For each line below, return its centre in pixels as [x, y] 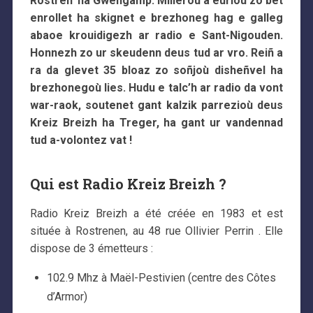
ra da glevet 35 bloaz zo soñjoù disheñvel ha [156, 70]
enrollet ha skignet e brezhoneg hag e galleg [156, 17]
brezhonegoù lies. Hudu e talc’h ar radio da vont [156, 87]
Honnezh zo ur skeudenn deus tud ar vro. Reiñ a [156, 52]
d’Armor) [67, 296]
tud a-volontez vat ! [81, 140]
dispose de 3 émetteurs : [91, 248]
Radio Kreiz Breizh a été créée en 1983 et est [156, 213]
